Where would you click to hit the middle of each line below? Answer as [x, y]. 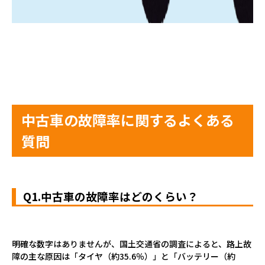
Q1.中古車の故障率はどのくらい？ [111, 196]
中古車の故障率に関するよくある [128, 119]
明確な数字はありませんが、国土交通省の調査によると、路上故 [132, 243]
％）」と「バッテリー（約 [186, 256]
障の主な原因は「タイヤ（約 [66, 256]
